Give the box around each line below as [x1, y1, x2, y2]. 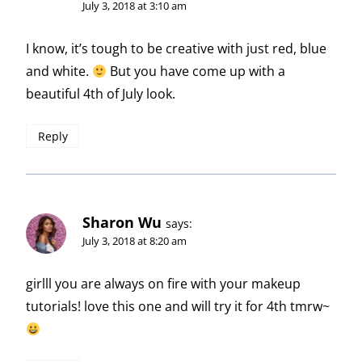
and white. [26, 62, 92, 81]
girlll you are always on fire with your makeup [26, 275, 301, 293]
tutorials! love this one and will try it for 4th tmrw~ [26, 297, 330, 316]
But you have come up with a [107, 62, 286, 81]
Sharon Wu [82, 212, 162, 232]
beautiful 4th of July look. [26, 85, 175, 103]
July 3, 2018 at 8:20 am [82, 233, 187, 248]
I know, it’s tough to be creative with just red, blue [26, 40, 326, 58]
